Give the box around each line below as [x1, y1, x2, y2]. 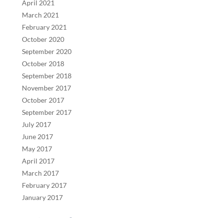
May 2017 [21, 144, 52, 153]
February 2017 [21, 181, 67, 189]
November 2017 [21, 83, 71, 92]
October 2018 [21, 59, 64, 68]
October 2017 [21, 95, 64, 104]
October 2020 [21, 35, 64, 43]
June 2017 [21, 132, 53, 141]
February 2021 [21, 22, 67, 31]
